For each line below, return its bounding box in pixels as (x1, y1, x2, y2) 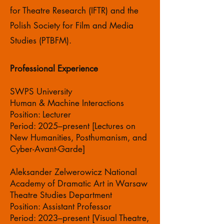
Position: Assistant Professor (10, 201, 111, 212)
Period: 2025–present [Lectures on (10, 120, 135, 131)
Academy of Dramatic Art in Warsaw (10, 178, 147, 189)
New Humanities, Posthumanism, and (10, 132, 147, 143)
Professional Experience (10, 63, 98, 74)
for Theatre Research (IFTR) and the (10, 5, 138, 16)
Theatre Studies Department (10, 189, 112, 200)
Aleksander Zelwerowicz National (10, 166, 137, 177)
